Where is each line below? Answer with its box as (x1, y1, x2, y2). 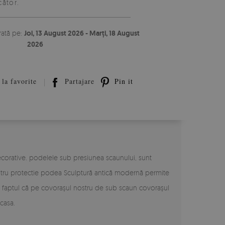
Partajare (62, 76, 95, 86)
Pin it (112, 76, 134, 86)
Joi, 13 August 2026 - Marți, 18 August (24, 29, 140, 38)
